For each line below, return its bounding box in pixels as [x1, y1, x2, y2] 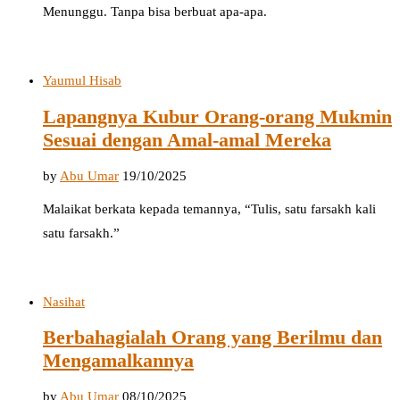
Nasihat [43, 294, 85, 309]
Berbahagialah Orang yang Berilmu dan [43, 326, 382, 349]
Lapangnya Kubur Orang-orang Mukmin [43, 105, 392, 129]
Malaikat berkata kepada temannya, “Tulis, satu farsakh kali [43, 201, 376, 216]
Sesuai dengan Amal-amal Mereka [43, 129, 331, 152]
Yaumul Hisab [43, 73, 121, 88]
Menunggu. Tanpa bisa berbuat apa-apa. [43, 4, 267, 20]
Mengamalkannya [43, 349, 194, 372]
